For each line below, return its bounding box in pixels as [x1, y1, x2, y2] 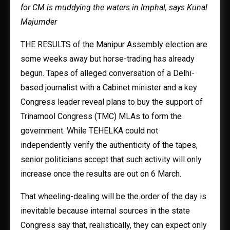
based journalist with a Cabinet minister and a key [21, 83, 197, 92]
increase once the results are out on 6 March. [21, 169, 181, 179]
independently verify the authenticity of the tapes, [21, 140, 198, 150]
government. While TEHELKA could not [21, 126, 158, 136]
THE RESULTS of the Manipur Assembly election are [21, 40, 207, 49]
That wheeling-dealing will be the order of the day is [21, 191, 206, 201]
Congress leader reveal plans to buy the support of [21, 97, 203, 107]
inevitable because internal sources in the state [21, 206, 190, 216]
